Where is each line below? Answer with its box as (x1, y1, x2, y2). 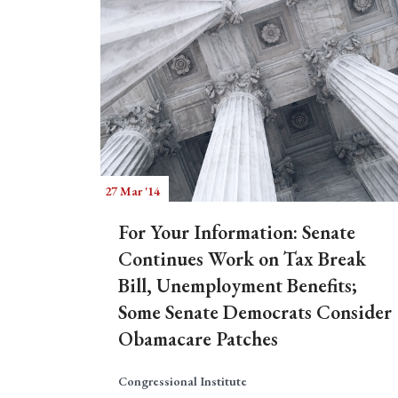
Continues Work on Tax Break (118, 246, 366, 272)
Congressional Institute (118, 373, 247, 389)
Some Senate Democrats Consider (118, 299, 392, 325)
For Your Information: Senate (118, 219, 355, 245)
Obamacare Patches (118, 326, 278, 352)
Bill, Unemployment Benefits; (118, 273, 357, 298)
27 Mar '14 (105, 183, 160, 199)
